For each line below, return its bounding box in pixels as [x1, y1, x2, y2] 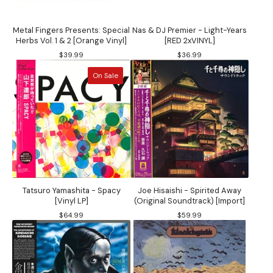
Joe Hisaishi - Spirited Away [138, 185, 241, 196]
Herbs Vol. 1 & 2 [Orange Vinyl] [16, 35, 127, 46]
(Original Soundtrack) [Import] [134, 195, 245, 206]
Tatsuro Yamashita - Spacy [22, 185, 121, 196]
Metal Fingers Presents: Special [13, 24, 130, 35]
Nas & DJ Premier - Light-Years [132, 24, 247, 35]
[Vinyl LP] [54, 195, 88, 206]
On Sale [93, 70, 118, 80]
